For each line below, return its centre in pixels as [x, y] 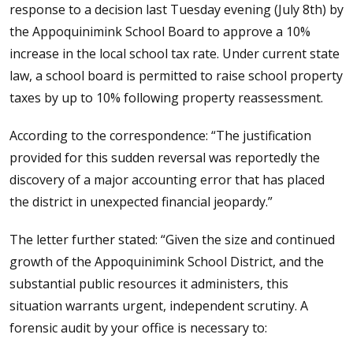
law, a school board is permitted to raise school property [176, 76]
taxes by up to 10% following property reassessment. [166, 98]
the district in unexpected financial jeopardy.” [141, 202]
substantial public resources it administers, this [149, 284]
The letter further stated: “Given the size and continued [172, 240]
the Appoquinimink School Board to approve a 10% [160, 32]
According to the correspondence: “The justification [160, 136]
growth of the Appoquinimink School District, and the [167, 262]
